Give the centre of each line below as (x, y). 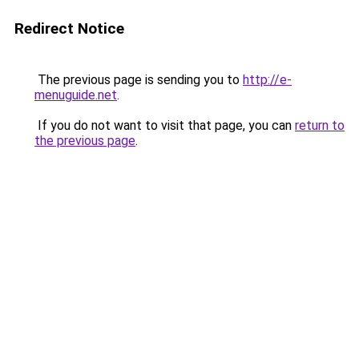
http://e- (267, 80)
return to (320, 125)
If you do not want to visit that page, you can (165, 125)
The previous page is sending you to (139, 80)
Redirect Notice (69, 28)
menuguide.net (76, 95)
